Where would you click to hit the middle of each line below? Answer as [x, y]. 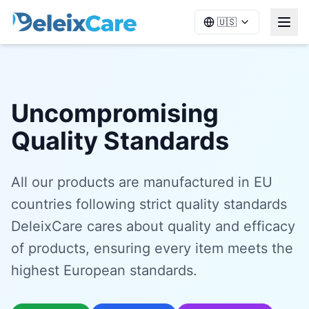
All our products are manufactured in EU [142, 182]
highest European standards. [104, 270]
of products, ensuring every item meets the [152, 248]
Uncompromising [115, 113]
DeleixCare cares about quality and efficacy [153, 226]
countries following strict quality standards [149, 204]
